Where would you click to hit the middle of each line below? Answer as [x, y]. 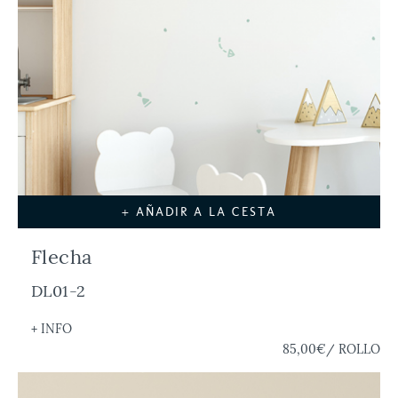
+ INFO [52, 328]
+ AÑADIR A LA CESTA [199, 212]
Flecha [62, 257]
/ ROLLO [353, 349]
